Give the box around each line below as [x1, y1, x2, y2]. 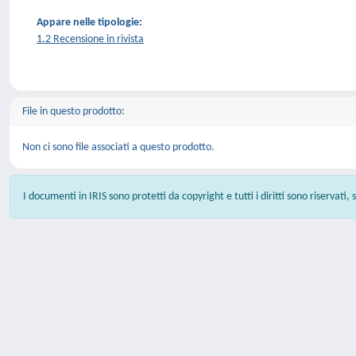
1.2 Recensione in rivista [37, 33, 144, 45]
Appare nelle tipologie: [37, 17, 142, 29]
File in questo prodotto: [22, 106, 125, 118]
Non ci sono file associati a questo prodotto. [22, 141, 215, 153]
